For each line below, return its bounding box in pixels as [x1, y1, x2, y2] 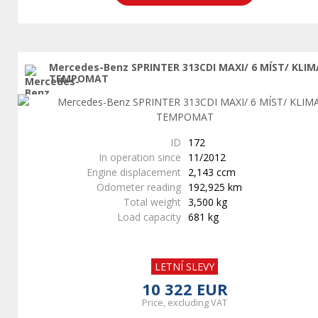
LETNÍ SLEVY [155, 260, 214, 273]
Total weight [124, 195, 181, 209]
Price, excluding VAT [142, 297, 227, 309]
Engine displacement [87, 165, 181, 179]
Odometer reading [97, 180, 181, 194]
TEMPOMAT [49, 72, 109, 85]
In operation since [99, 150, 181, 164]
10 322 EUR [141, 278, 228, 300]
